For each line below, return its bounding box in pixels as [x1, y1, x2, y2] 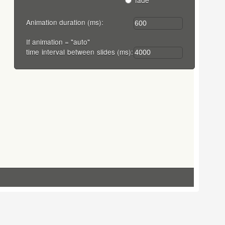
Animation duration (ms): [26, 17, 106, 28]
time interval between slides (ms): [26, 46, 134, 57]
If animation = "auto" [26, 36, 90, 47]
